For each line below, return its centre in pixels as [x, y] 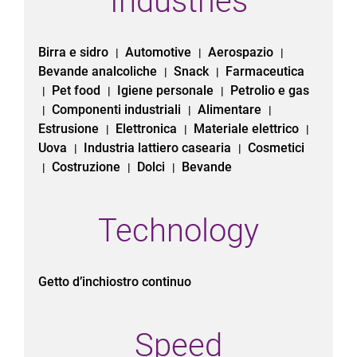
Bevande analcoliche [99, 71]
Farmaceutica [265, 71]
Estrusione [70, 129]
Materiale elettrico [247, 129]
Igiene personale [167, 90]
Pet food [77, 90]
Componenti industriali [118, 110]
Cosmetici [276, 148]
